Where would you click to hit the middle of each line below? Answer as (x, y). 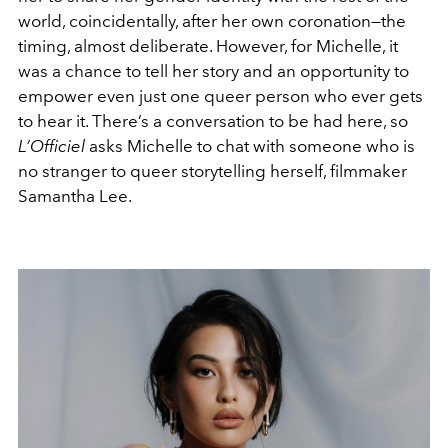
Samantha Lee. (75, 196)
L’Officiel (51, 146)
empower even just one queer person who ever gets (220, 96)
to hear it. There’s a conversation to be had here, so (213, 121)
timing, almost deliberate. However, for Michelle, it (208, 46)
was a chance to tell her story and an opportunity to (213, 71)
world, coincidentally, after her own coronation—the (212, 21)
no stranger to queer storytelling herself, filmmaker (212, 171)
